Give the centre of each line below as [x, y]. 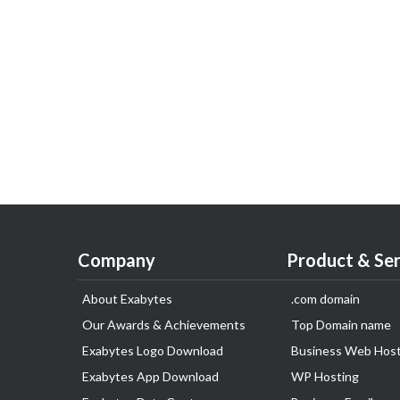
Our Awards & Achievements [164, 325]
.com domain [325, 299]
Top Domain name [341, 325]
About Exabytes [127, 299]
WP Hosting [325, 376]
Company [117, 260]
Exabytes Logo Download [153, 350]
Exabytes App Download [150, 376]
